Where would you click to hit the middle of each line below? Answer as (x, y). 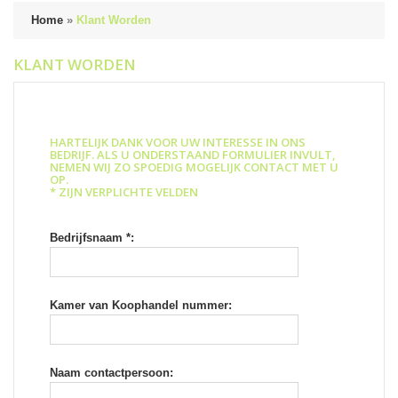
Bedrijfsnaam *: (92, 238)
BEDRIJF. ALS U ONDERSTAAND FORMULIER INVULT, (193, 155)
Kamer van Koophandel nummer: (141, 306)
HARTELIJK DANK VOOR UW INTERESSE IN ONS (178, 143)
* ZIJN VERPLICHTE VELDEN (124, 192)
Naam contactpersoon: (111, 373)
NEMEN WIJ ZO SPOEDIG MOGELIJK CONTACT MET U (194, 167)
